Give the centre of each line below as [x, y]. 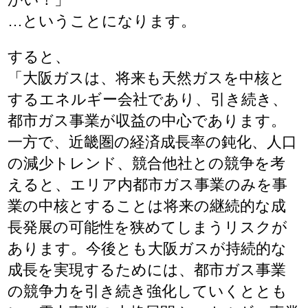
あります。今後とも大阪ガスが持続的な [147, 248]
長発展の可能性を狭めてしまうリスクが [148, 227]
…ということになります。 [102, 21]
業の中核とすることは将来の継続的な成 [147, 206]
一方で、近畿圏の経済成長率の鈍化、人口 [153, 142]
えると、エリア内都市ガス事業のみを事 [148, 184]
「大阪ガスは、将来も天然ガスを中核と [147, 78]
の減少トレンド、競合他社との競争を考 [147, 163]
